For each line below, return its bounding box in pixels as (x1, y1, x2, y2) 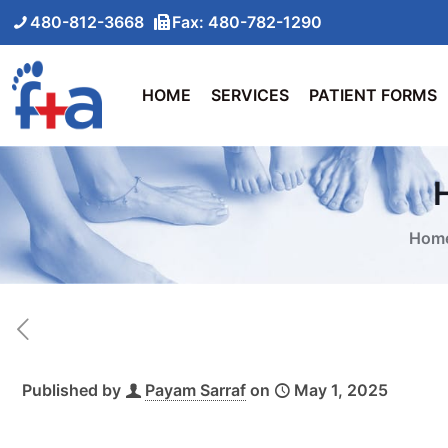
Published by (22, 380, 121, 400)
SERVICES (211, 85, 289, 105)
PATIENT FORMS (309, 85, 437, 105)
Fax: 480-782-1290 (172, 12, 322, 32)
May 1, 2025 (294, 380, 388, 400)
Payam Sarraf (145, 380, 246, 400)
